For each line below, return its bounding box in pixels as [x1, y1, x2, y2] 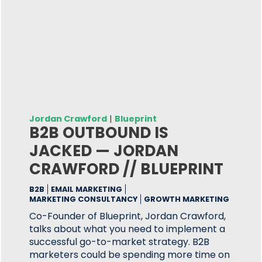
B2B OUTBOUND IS [29, 122, 169, 143]
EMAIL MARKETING [51, 184, 123, 194]
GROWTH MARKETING [144, 194, 230, 204]
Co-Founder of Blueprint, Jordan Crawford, [29, 209, 226, 223]
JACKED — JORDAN [29, 140, 179, 161]
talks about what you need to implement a [29, 222, 226, 236]
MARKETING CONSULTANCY [29, 194, 138, 204]
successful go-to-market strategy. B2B [29, 235, 210, 249]
